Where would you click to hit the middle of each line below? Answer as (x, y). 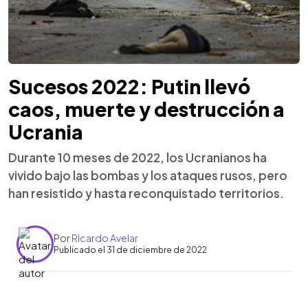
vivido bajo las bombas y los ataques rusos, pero (148, 175)
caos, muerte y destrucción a (146, 109)
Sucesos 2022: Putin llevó (129, 86)
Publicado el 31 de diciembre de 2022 (130, 250)
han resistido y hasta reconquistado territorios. (146, 193)
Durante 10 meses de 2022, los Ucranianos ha (137, 157)
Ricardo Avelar (105, 238)
